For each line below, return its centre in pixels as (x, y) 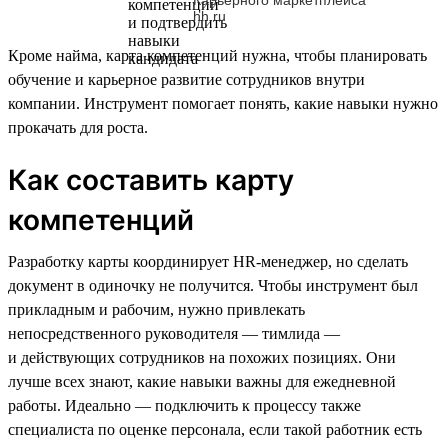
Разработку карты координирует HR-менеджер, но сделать (208, 261)
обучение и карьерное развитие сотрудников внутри (186, 79)
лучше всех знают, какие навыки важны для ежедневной (202, 381)
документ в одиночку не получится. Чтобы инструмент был (213, 285)
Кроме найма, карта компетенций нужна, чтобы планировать (217, 55)
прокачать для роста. (78, 127)
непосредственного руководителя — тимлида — (174, 333)
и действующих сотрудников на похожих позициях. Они (202, 357)
